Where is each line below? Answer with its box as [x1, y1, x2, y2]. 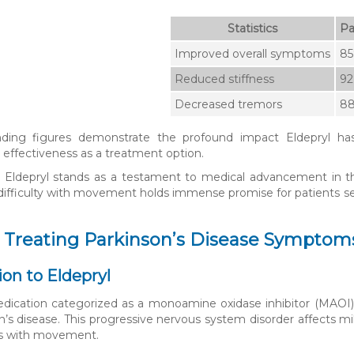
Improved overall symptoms [175, 47, 330, 62]
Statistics [228, 21, 277, 36]
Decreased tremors [175, 97, 282, 112]
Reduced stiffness [175, 72, 274, 87]
